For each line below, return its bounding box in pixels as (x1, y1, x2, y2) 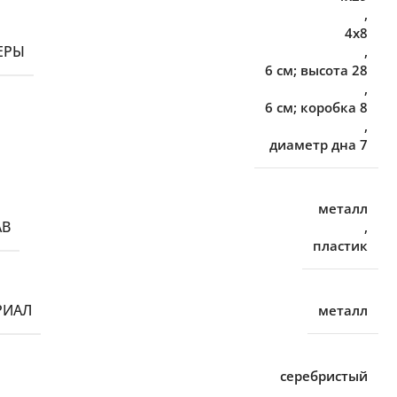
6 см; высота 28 (265, 61, 369, 79)
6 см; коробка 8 (265, 98, 369, 116)
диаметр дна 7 (269, 136, 369, 153)
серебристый (280, 367, 369, 385)
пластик (313, 237, 369, 254)
